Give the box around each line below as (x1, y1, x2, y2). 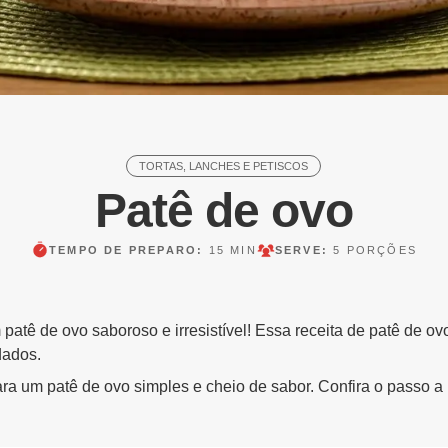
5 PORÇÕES (333, 243, 418, 256)
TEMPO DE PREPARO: (48, 243, 209, 256)
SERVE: (274, 243, 334, 256)
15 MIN (208, 243, 257, 256)
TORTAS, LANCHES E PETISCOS (139, 159, 309, 172)
